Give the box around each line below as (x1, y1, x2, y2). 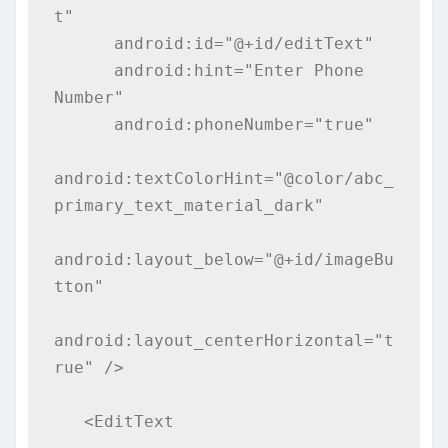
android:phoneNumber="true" (53, 114, 114, 134)
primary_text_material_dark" (53, 195, 324, 215)
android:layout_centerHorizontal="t (53, 330, 394, 350)
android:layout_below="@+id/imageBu (53, 249, 394, 269)
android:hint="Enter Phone (53, 60, 114, 80)
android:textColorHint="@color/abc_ (53, 168, 394, 188)
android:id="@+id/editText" (53, 33, 114, 53)
